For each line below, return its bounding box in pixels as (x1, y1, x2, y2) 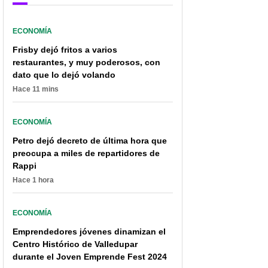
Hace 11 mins (13, 85, 59, 94)
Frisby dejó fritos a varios (13, 45, 117, 55)
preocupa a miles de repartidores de (13, 148, 160, 159)
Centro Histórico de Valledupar (13, 239, 138, 249)
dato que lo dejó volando (13, 70, 115, 80)
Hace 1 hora (13, 176, 54, 185)
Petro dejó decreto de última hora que (13, 136, 167, 146)
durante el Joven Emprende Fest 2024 (13, 252, 167, 262)
